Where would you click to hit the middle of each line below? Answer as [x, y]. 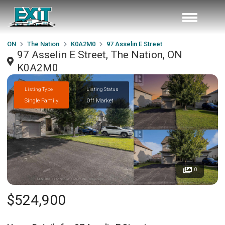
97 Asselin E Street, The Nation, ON [100, 55]
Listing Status [102, 89]
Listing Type [39, 89]
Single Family [41, 100]
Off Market [100, 100]
